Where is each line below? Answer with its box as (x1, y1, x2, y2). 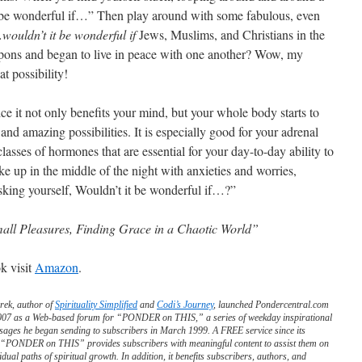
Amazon (35, 259, 78, 276)
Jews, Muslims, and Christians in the (136, 26, 325, 43)
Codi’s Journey (157, 299, 213, 310)
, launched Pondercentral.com (213, 299, 329, 310)
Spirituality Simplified (55, 299, 137, 310)
